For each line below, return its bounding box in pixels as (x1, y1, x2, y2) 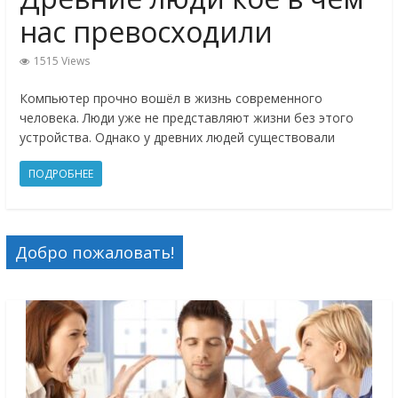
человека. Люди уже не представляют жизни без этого (19, 109, 354, 127)
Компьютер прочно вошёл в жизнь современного (19, 90, 322, 107)
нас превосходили (19, 12, 273, 52)
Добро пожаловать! (14, 242, 174, 264)
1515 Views (33, 53, 90, 69)
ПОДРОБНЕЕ (28, 166, 93, 182)
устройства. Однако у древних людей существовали (19, 129, 335, 147)
